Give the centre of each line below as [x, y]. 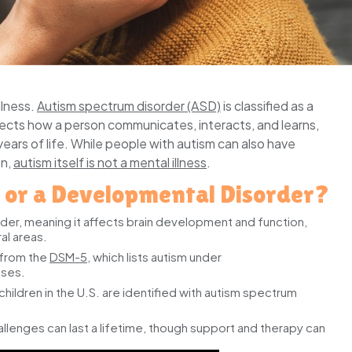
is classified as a [267, 105]
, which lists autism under [154, 256]
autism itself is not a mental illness [110, 162]
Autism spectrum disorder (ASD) [129, 105]
